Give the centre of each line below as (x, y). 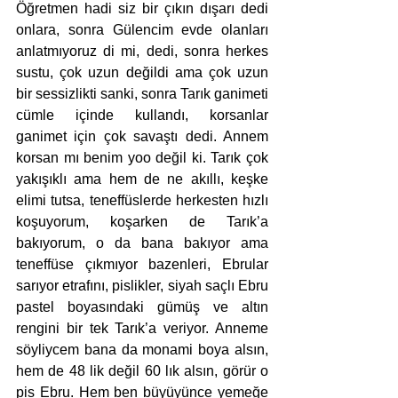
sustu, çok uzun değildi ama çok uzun (142, 73)
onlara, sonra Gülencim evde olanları (142, 30)
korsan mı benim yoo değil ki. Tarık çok (142, 158)
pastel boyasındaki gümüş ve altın (142, 307)
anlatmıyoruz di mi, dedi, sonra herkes (142, 52)
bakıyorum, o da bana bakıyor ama (142, 243)
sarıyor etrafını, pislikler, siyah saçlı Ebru (142, 286)
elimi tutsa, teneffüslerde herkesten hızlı (142, 201)
